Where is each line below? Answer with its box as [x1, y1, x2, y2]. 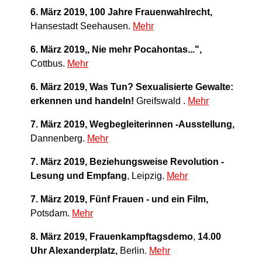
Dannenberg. [30, 133, 87, 144]
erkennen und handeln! [30, 96, 134, 106]
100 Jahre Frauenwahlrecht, [89, 7, 212, 18]
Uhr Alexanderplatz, [30, 246, 118, 256]
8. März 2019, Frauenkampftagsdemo [30, 232, 193, 242]
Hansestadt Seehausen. [30, 21, 133, 32]
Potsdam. [30, 208, 72, 219]
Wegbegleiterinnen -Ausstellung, [89, 119, 235, 130]
